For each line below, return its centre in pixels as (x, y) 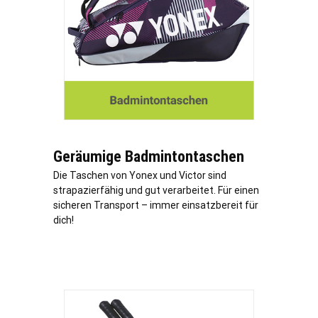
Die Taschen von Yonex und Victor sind (140, 176)
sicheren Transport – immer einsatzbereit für (156, 205)
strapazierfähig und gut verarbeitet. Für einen (156, 191)
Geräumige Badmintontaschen (149, 157)
